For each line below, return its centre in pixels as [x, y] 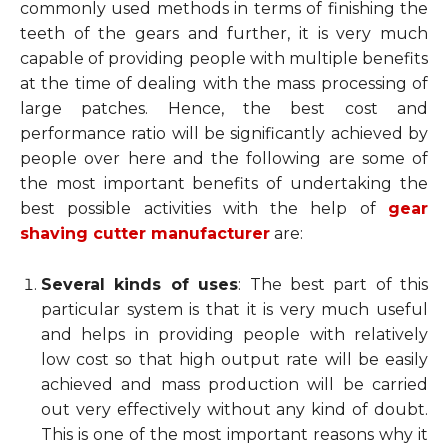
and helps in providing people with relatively [234, 334]
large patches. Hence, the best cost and [224, 108]
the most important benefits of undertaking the [224, 183]
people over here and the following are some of [224, 158]
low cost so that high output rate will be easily [234, 359]
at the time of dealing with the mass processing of [224, 83]
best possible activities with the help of [204, 208]
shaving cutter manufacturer [145, 233]
